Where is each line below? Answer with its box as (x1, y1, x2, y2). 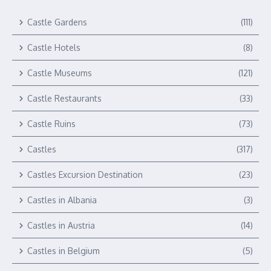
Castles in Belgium (27, 246, 100, 256)
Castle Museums (27, 68, 92, 78)
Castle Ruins (27, 119, 76, 129)
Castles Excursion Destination (27, 169, 143, 180)
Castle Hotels (27, 42, 80, 53)
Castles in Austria (27, 220, 95, 230)
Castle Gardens (27, 17, 87, 27)
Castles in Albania (27, 195, 97, 205)
